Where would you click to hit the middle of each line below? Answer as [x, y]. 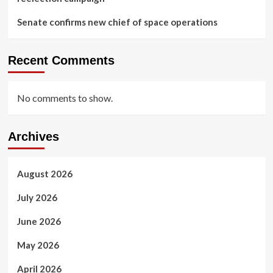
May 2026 [38, 245]
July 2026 [37, 197]
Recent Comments [61, 60]
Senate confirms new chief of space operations [117, 22]
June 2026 [39, 221]
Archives [33, 136]
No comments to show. [65, 97]
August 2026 [44, 173]
